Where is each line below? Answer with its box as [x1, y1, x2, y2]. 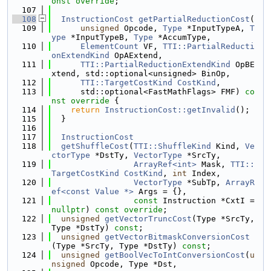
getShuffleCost [61, 142, 129, 151]
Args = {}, [134, 187, 187, 196]
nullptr [51, 205, 85, 214]
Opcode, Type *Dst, [85, 260, 177, 269]
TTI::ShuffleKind [134, 142, 211, 151]
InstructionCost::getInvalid [105, 105, 235, 114]
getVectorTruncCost [105, 214, 192, 223]
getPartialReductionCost [139, 15, 250, 24]
